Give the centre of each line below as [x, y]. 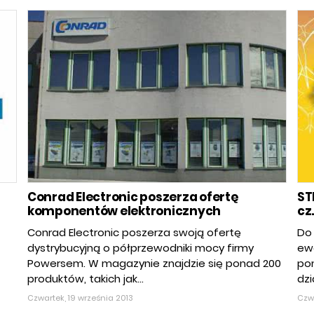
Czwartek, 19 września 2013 [80, 298]
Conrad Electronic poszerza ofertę [133, 197]
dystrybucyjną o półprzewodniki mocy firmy [141, 248]
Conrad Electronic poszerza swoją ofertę [134, 233]
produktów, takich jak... [86, 279]
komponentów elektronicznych [124, 211]
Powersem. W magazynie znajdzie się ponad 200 [154, 264]
